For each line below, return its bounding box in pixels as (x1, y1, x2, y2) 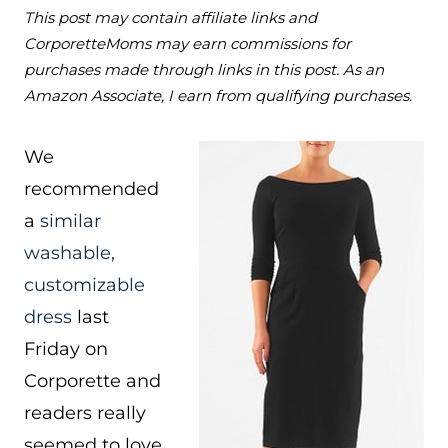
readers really (24, 402, 146, 424)
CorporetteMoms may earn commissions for (24, 34, 351, 53)
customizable (24, 274, 145, 296)
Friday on (24, 338, 108, 360)
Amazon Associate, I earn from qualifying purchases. (24, 86, 412, 105)
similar (40, 210, 101, 232)
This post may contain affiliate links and (24, 8, 317, 27)
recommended (24, 178, 159, 200)
